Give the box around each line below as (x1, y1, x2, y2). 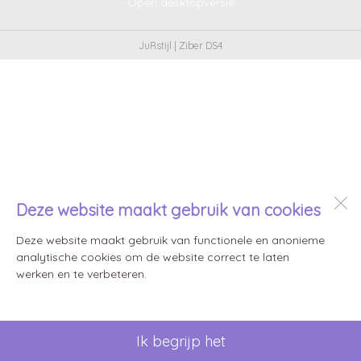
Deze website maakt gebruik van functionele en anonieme (16, 233, 325, 247)
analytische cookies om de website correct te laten (16, 250, 289, 264)
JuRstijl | (138, 39, 179, 52)
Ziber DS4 (178, 39, 223, 52)
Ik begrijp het (135, 331, 226, 351)
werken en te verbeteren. (16, 267, 147, 281)
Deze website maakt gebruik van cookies (16, 200, 321, 220)
